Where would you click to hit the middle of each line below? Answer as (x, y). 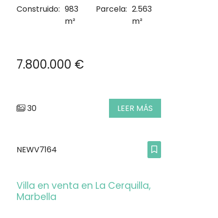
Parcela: (112, 9)
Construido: (38, 9)
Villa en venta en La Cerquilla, (84, 186)
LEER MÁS (135, 109)
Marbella (36, 197)
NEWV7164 (37, 150)
